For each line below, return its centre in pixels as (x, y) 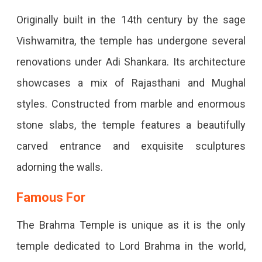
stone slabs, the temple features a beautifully (131, 125)
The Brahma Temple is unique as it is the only (131, 225)
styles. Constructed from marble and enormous (131, 104)
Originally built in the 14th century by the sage (131, 20)
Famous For (51, 198)
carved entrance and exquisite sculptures (131, 146)
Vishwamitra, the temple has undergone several (131, 41)
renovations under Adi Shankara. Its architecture (131, 62)
